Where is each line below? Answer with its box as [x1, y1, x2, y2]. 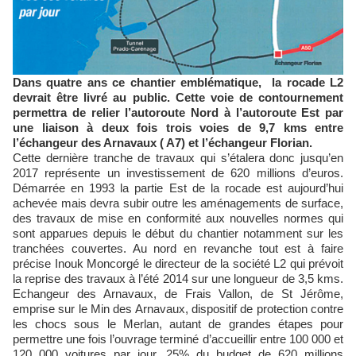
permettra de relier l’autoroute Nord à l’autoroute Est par [13, 106, 343, 120]
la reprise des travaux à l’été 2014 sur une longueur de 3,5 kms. [13, 272, 343, 286]
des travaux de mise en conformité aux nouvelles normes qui [13, 211, 343, 226]
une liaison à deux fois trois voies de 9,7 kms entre [13, 121, 343, 135]
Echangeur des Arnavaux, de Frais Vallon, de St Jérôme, [13, 287, 343, 301]
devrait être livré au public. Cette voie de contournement [13, 91, 343, 105]
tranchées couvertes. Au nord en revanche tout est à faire [13, 242, 343, 256]
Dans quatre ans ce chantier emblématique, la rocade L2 [13, 75, 343, 90]
